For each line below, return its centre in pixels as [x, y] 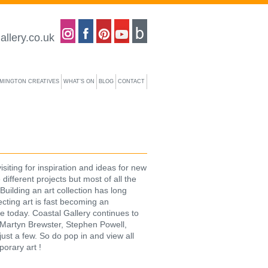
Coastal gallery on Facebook [147, 23]
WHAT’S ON [79, 81]
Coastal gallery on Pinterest [163, 23]
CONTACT [131, 81]
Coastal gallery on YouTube [181, 23]
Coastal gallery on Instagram [130, 23]
